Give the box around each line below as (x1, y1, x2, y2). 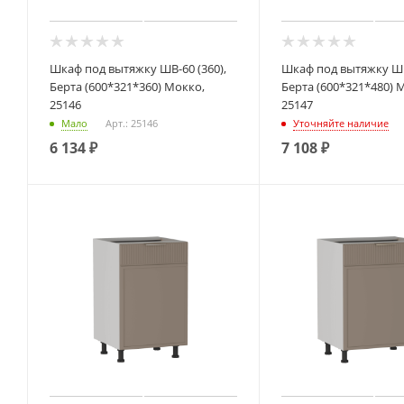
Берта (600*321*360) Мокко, (50, 78, 205, 95)
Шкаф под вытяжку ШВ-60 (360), (50, 60, 226, 77)
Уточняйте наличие (292, 115, 389, 130)
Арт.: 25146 (106, 115, 158, 130)
